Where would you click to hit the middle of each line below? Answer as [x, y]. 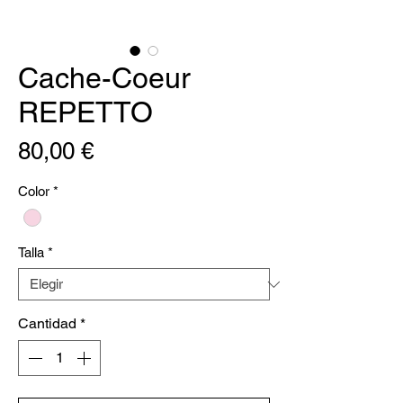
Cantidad [47, 324]
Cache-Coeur [104, 78]
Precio [125, 150]
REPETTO [85, 112]
